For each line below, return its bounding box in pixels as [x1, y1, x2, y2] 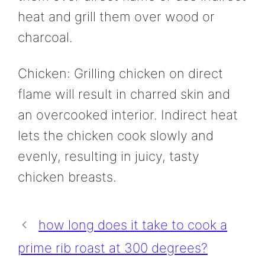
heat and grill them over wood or [18, 8, 215, 24]
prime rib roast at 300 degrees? [18, 240, 208, 256]
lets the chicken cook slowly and [18, 127, 214, 143]
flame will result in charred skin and [18, 86, 230, 102]
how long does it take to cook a [38, 216, 228, 232]
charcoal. [18, 29, 73, 45]
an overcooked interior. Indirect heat [18, 106, 238, 122]
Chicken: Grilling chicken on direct [18, 65, 223, 81]
